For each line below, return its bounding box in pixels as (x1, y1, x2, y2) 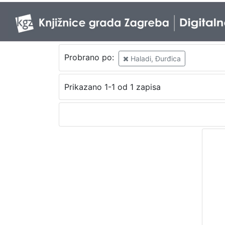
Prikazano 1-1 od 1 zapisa (64, 82, 161, 92)
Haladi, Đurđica (128, 54, 181, 63)
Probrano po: (64, 52, 117, 63)
